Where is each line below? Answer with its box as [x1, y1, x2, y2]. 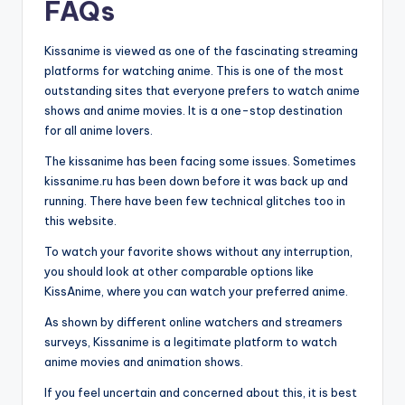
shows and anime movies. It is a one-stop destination [44, 103, 343, 118]
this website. [44, 213, 117, 229]
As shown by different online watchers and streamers [44, 315, 343, 330]
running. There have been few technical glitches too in [44, 193, 345, 209]
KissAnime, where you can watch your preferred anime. [44, 284, 348, 299]
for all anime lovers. [44, 123, 153, 138]
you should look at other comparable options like [44, 264, 314, 279]
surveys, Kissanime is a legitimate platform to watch [44, 334, 337, 350]
